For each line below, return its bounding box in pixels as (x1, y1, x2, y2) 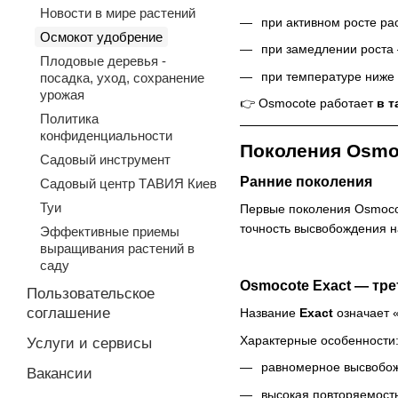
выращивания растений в (40, 241, 195, 256)
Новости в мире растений (40, 5, 195, 20)
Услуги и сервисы (27, 335, 152, 352)
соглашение (27, 305, 110, 322)
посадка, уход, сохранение (40, 70, 204, 85)
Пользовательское (27, 285, 155, 302)
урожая (40, 87, 84, 102)
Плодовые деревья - (40, 53, 166, 68)
